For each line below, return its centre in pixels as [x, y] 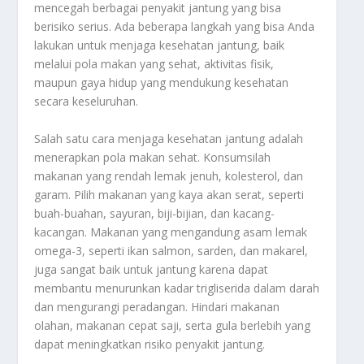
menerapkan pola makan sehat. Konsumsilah [153, 157]
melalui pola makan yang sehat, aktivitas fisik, [154, 64]
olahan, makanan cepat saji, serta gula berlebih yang [173, 325]
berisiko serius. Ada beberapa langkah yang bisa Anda [175, 27]
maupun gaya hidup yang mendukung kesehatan [162, 83]
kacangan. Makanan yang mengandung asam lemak [171, 232]
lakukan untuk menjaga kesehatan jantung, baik [160, 45]
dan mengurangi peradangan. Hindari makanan [157, 306]
